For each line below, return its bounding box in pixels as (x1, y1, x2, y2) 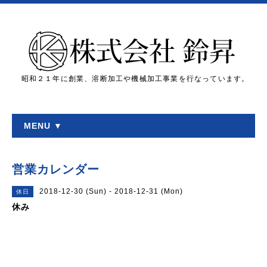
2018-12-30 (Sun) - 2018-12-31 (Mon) (39, 187, 183, 195)
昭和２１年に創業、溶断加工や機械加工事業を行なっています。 (21, 74, 250, 83)
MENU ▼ (24, 121, 63, 131)
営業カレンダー (12, 163, 100, 176)
